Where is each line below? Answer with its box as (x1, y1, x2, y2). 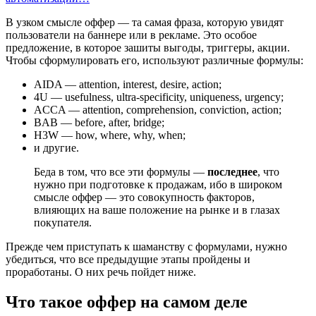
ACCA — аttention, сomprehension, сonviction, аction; (34, 103, 281, 116)
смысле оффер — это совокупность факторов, (34, 190, 255, 203)
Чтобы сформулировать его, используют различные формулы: (6, 54, 303, 66)
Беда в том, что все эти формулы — (34, 165, 207, 178)
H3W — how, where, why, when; (34, 128, 186, 141)
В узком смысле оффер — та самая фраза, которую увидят (6, 16, 284, 28)
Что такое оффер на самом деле (6, 292, 248, 311)
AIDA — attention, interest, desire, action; (34, 78, 221, 90)
